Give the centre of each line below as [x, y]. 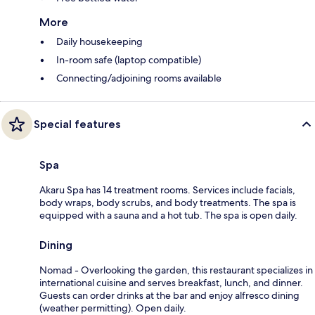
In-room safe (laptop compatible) [129, 59]
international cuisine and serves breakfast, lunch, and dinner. [171, 282]
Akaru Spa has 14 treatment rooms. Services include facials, [167, 189]
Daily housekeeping [99, 41]
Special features [77, 124]
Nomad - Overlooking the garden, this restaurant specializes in [176, 270]
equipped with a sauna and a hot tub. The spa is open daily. [168, 215]
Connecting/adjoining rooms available [139, 78]
